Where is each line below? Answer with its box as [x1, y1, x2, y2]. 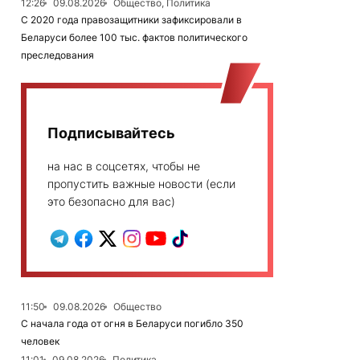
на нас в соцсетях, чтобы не [47, 159, 200, 173]
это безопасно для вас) [47, 194, 175, 208]
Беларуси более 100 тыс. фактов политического [21, 31, 247, 43]
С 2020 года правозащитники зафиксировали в [21, 14, 242, 26]
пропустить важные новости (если [47, 177, 235, 190]
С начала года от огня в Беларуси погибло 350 [21, 317, 243, 329]
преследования [21, 49, 94, 61]
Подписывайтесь [47, 125, 175, 141]
